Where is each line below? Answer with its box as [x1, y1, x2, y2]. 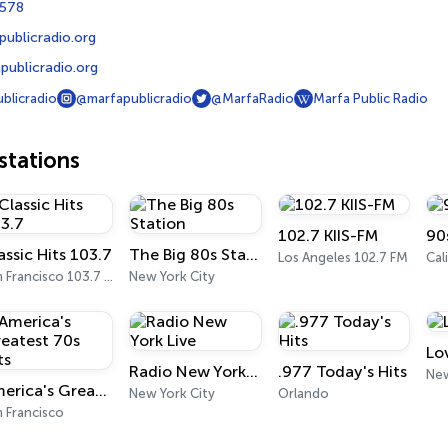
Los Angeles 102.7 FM [277, 250, 408, 265]
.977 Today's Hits [277, 362, 407, 381]
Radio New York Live [246, 362, 259, 381]
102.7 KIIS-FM [277, 226, 378, 245]
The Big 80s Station [246, 245, 259, 264]
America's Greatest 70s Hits [94, 381, 107, 400]
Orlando [277, 386, 329, 401]
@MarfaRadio [211, 91, 294, 106]
